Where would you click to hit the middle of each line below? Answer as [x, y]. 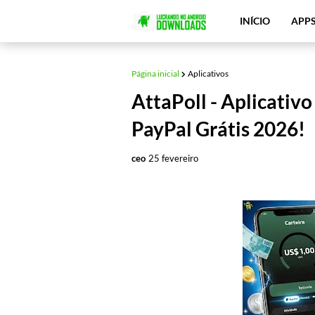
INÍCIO [255, 21]
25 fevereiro [173, 158]
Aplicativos [208, 73]
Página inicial [155, 73]
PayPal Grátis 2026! [218, 129]
